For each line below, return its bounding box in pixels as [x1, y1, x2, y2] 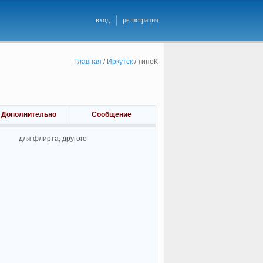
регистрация [122, 16, 159, 24]
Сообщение [91, 110, 131, 119]
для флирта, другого [18, 134, 87, 143]
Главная [73, 58, 102, 66]
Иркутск [106, 58, 133, 66]
